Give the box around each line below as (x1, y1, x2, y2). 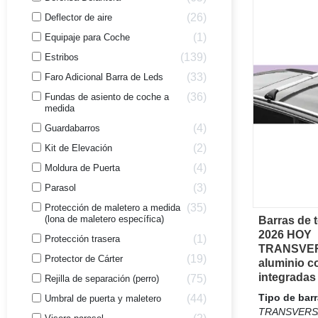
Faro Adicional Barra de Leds (45, 71, 163, 82)
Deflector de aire (45, 11, 112, 23)
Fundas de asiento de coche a (45, 91, 169, 102)
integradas (258, 270, 316, 283)
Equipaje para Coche (45, 31, 130, 43)
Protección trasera (45, 233, 120, 244)
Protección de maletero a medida (45, 202, 180, 213)
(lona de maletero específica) (45, 213, 164, 224)
